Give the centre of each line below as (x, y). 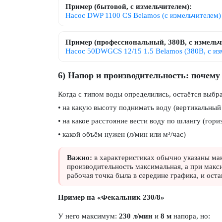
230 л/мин (136, 216)
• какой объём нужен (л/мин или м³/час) (122, 134)
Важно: (80, 158)
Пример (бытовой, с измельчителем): (129, 6)
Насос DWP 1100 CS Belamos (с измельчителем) (143, 15)
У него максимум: (88, 216)
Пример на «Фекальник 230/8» (111, 197)
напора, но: (191, 216)
